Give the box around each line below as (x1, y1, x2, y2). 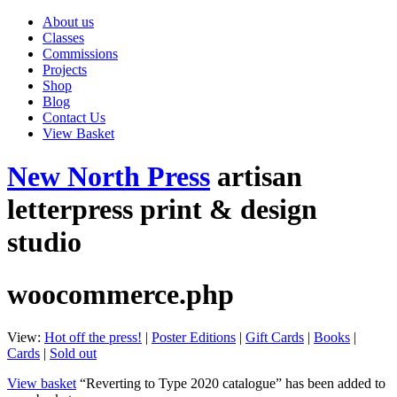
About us (43, 14, 94, 29)
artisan (217, 160, 302, 193)
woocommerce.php (7, 277, 234, 310)
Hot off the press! (44, 330, 142, 346)
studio (7, 226, 82, 259)
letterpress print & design (7, 193, 317, 226)
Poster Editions (152, 330, 236, 346)
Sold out (50, 346, 97, 362)
